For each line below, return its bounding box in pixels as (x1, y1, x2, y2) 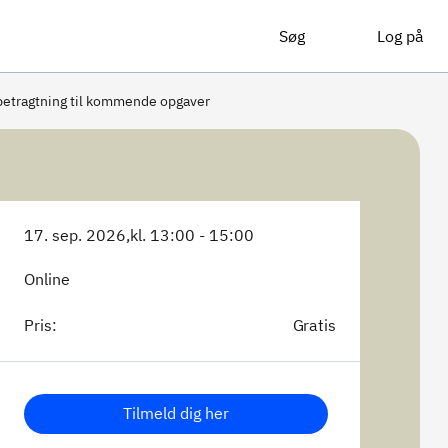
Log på (377, 26, 424, 46)
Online (24, 269, 70, 289)
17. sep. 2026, (24, 225, 130, 245)
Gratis (292, 315, 336, 335)
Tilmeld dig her (123, 403, 229, 423)
